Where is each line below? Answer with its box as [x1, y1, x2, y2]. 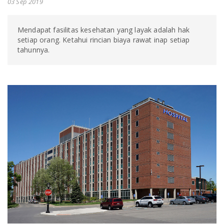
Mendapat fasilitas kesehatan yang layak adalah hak [17, 25, 190, 34]
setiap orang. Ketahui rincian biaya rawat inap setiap [17, 35, 190, 44]
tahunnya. [17, 45, 50, 54]
